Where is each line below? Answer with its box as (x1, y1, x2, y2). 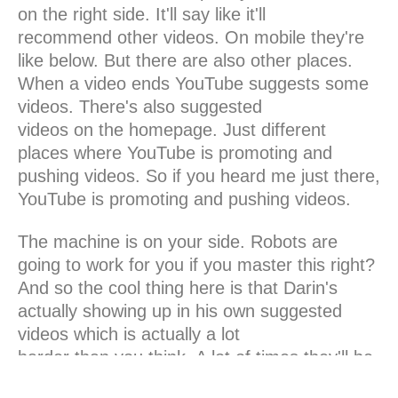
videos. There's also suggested (18, 96, 262, 116)
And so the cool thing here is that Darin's (18, 277, 338, 298)
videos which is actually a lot (18, 323, 240, 344)
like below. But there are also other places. (18, 50, 353, 70)
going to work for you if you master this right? (18, 254, 375, 275)
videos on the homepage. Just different (18, 119, 326, 139)
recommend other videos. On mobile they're (18, 27, 364, 47)
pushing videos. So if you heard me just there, (18, 165, 380, 186)
